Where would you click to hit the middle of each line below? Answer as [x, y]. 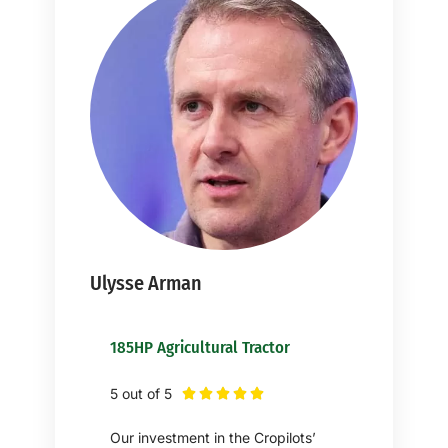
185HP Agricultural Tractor [200, 346]
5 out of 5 [141, 393]
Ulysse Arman [146, 282]
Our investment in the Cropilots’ [213, 437]
